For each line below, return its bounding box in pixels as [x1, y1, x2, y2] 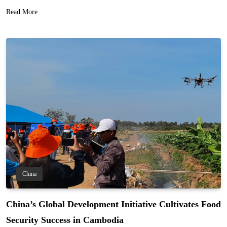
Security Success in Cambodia [6, 214, 124, 225]
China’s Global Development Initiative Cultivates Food [6, 199, 221, 209]
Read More [6, 8, 37, 16]
